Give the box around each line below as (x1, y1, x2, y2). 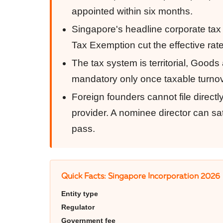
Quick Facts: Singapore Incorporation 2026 (61, 171, 220, 181)
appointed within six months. (72, 6, 193, 17)
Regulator (61, 203, 95, 212)
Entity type (61, 190, 98, 198)
